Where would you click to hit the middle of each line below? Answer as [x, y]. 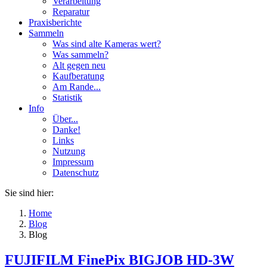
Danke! [66, 130]
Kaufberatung [78, 76]
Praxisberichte [55, 22]
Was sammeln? [80, 55]
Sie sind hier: [29, 193]
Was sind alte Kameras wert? [107, 44]
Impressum [73, 162]
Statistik [67, 97]
